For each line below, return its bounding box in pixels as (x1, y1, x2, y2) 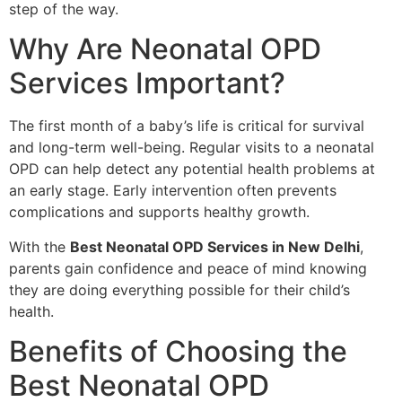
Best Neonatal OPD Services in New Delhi (70, 237, 360, 256)
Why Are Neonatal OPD (9, 31, 321, 67)
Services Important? (9, 66, 285, 101)
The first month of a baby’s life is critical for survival (9, 117, 364, 135)
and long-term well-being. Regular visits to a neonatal (9, 138, 374, 157)
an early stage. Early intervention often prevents (9, 181, 336, 200)
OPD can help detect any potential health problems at (9, 160, 375, 179)
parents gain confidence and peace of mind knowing (9, 258, 367, 277)
